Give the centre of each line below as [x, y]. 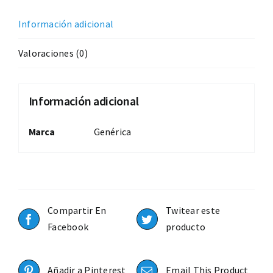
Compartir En [77, 211]
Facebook [68, 227]
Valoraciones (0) [53, 53]
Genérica [112, 131]
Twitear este [193, 211]
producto [186, 227]
